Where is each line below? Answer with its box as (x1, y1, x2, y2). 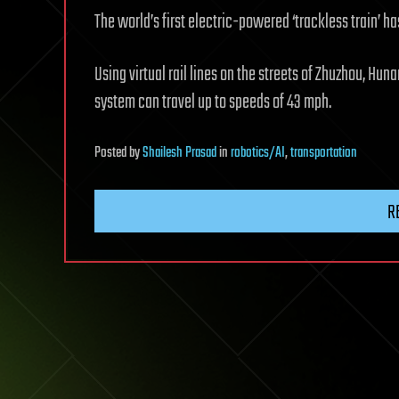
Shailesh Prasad (142, 141, 216, 165)
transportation (290, 141, 357, 165)
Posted (94, 141, 129, 165)
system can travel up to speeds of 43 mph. (94, 86, 331, 118)
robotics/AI (231, 141, 285, 165)
